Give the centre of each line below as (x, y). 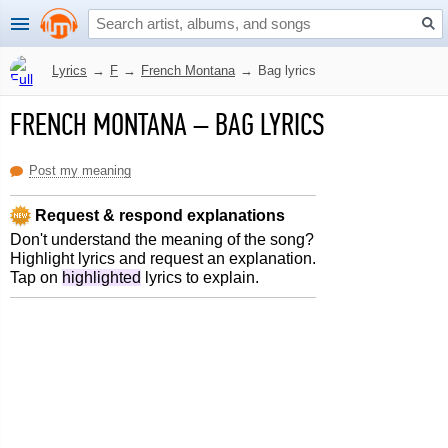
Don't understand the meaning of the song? (162, 239)
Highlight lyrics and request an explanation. (163, 258)
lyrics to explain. (200, 277)
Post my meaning (80, 170)
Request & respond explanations (158, 215)
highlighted (101, 277)
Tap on (36, 277)
